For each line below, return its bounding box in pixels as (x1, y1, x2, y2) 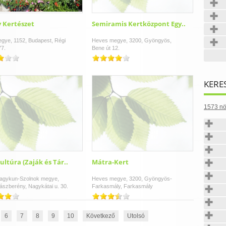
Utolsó (127, 212, 145, 219)
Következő (86, 212, 115, 219)
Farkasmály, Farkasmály (92, 183, 153, 189)
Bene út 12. (92, 45, 120, 51)
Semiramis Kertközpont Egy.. (92, 19, 186, 28)
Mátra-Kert (92, 157, 129, 166)
